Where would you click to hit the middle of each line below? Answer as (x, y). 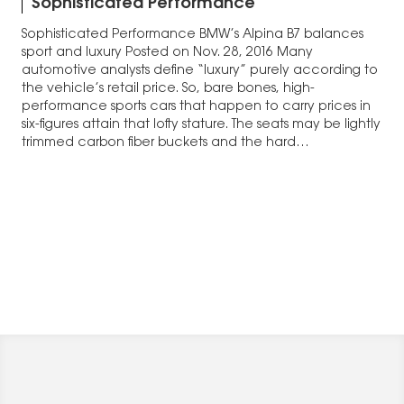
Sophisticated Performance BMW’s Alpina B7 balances (193, 36)
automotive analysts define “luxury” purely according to (200, 72)
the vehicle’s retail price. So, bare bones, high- (168, 90)
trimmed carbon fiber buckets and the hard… (165, 144)
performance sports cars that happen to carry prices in (196, 108)
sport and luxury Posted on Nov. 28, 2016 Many (167, 54)
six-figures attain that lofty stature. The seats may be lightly (201, 126)
